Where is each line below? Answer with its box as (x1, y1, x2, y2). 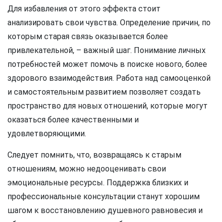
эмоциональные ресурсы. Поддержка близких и (7, 178, 188, 188)
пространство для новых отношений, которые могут (7, 101, 208, 111)
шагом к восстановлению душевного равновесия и (7, 206, 203, 216)
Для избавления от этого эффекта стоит (7, 4, 161, 14)
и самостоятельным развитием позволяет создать (7, 87, 201, 97)
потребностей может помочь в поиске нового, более (7, 59, 207, 69)
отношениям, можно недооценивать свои (7, 164, 166, 174)
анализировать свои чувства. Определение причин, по (7, 18, 211, 28)
